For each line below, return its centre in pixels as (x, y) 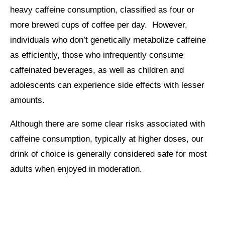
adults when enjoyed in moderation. (76, 169)
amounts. (27, 100)
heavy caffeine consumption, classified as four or (102, 10)
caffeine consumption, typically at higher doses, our (107, 139)
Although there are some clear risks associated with (107, 124)
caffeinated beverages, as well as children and (97, 70)
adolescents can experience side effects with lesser (107, 85)
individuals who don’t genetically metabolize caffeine (108, 40)
